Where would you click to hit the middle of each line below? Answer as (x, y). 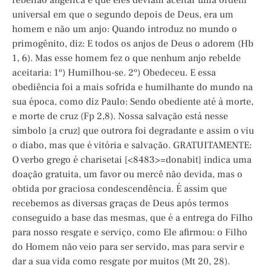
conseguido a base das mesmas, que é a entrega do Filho (132, 218)
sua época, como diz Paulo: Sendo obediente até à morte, (133, 102)
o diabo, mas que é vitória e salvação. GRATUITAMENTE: (132, 145)
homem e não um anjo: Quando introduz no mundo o (125, 29)
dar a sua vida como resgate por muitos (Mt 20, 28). (121, 262)
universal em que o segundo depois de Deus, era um (123, 15)
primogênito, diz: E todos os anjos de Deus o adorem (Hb (133, 44)
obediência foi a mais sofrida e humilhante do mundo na (132, 87)
